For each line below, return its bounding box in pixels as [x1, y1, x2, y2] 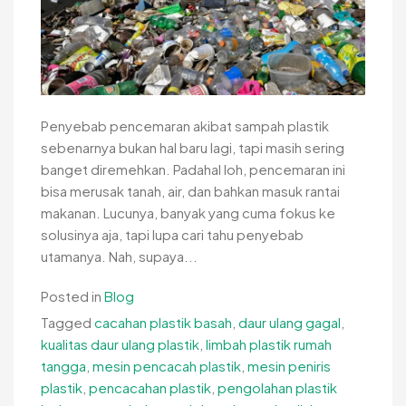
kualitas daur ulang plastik [41, 335, 199, 353]
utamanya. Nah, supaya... [41, 247, 198, 266]
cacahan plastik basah [94, 314, 232, 332]
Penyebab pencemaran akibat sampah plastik [41, 117, 329, 135]
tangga [41, 357, 86, 375]
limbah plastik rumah [206, 335, 332, 353]
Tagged [41, 314, 94, 332]
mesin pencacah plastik [92, 357, 241, 375]
